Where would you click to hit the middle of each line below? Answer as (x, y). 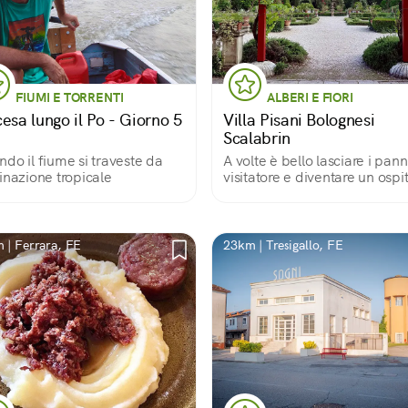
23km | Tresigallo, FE (283, 245)
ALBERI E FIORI (310, 97)
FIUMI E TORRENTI (70, 97)
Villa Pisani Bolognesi (299, 120)
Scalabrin (257, 138)
